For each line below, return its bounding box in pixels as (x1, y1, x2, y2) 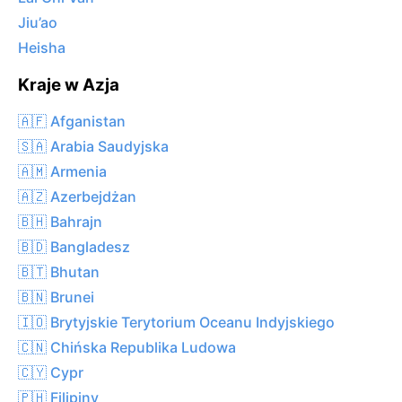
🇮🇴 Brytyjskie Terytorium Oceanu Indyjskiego (18, 312, 335, 331)
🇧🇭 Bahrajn (18, 212, 102, 231)
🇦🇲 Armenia (18, 162, 107, 180)
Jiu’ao (18, 13, 57, 32)
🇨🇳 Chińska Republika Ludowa (18, 337, 236, 356)
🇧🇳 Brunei (18, 287, 94, 306)
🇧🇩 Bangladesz (18, 237, 130, 256)
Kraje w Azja (18, 74, 119, 96)
